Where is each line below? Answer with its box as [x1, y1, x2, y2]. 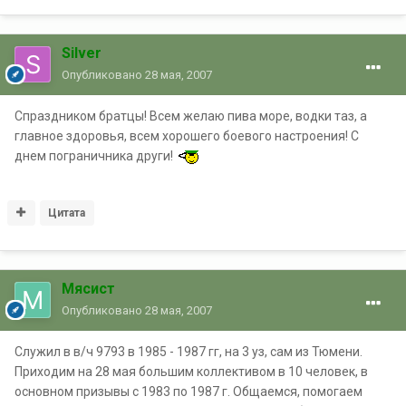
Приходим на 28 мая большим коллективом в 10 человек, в [14, 363, 368, 379]
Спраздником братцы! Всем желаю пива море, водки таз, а [14, 108, 367, 123]
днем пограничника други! [14, 148, 176, 163]
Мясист [62, 279, 115, 297]
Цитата [48, 206, 86, 219]
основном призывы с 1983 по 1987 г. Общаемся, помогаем [14, 383, 362, 399]
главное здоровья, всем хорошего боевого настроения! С [14, 128, 359, 143]
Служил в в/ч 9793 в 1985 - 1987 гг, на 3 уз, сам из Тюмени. [14, 343, 362, 359]
